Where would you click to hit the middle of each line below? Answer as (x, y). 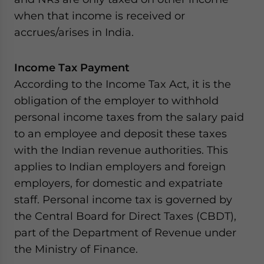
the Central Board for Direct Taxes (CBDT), (125, 216)
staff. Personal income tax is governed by (123, 199)
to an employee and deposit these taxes (121, 133)
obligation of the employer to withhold (116, 100)
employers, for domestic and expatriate (118, 183)
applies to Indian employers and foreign (120, 166)
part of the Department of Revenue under (125, 232)
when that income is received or (100, 16)
